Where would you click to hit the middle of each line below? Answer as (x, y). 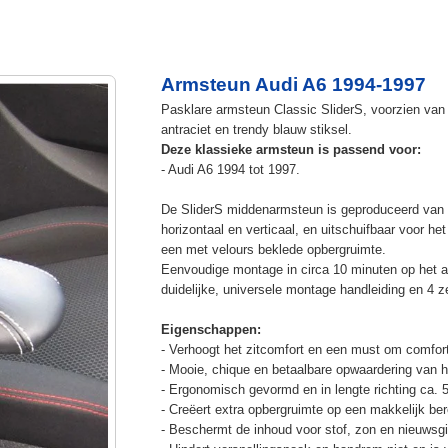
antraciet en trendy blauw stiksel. (256, 129)
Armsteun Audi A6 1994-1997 (293, 84)
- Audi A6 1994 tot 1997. (230, 169)
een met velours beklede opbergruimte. (273, 249)
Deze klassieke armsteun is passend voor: (290, 149)
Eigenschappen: (210, 329)
